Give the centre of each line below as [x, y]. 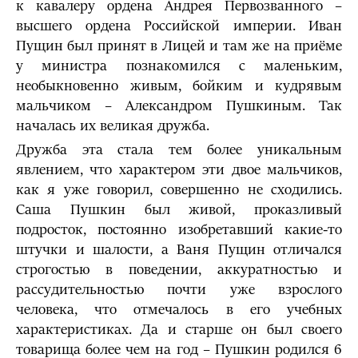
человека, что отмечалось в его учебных [179, 310]
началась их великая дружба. [113, 126]
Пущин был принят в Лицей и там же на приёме [179, 46]
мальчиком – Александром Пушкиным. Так [179, 106]
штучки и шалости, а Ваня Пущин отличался [179, 250]
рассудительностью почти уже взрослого [179, 290]
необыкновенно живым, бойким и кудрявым [179, 86]
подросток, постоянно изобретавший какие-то [179, 230]
